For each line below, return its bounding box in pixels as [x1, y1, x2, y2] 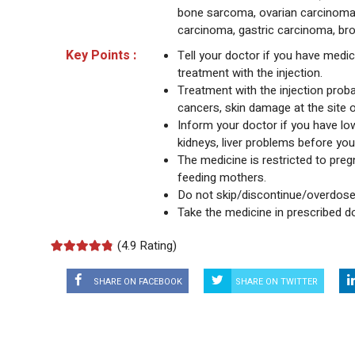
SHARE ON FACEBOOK [94, 274, 182, 288]
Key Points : [66, 46, 136, 66]
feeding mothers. [177, 169, 266, 187]
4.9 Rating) [121, 237, 177, 255]
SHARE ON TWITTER [235, 274, 318, 288]
